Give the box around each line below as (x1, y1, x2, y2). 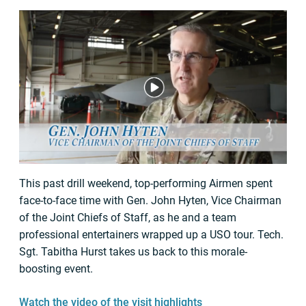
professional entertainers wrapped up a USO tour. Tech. (19, 228, 283, 242)
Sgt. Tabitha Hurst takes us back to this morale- (19, 245, 247, 259)
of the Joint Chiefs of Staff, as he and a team (19, 211, 236, 225)
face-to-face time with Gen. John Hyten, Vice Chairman (19, 194, 281, 208)
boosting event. (19, 262, 93, 276)
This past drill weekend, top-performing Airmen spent (19, 177, 273, 191)
